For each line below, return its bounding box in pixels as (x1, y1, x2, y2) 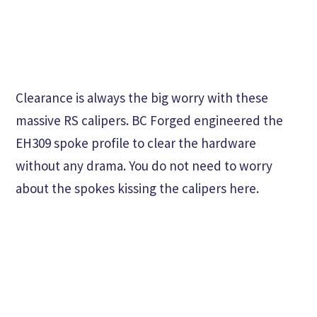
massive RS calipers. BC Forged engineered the (16, 112, 283, 129)
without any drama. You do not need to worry (16, 157, 272, 175)
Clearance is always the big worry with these (16, 89, 268, 107)
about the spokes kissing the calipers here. (16, 180, 259, 197)
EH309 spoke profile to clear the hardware (16, 134, 256, 152)
